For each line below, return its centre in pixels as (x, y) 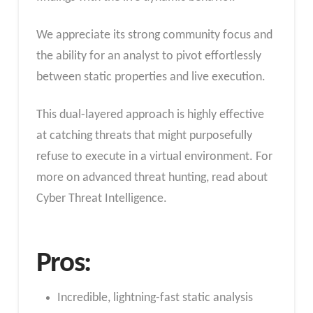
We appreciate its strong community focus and (154, 35)
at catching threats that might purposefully (144, 136)
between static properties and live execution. (151, 77)
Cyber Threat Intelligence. (101, 198)
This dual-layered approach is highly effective (150, 115)
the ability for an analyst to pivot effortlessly (148, 56)
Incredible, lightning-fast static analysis (155, 298)
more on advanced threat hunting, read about (152, 177)
